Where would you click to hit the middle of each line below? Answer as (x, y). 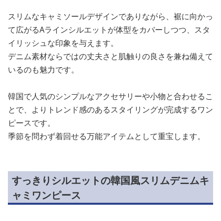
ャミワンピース (46, 195)
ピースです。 (32, 123)
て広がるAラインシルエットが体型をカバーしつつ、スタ (109, 30)
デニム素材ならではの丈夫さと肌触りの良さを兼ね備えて (110, 56)
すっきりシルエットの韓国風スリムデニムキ (110, 180)
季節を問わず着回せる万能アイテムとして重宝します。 (107, 136)
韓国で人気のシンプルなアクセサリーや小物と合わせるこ (110, 96)
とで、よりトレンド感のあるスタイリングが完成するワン (110, 110)
